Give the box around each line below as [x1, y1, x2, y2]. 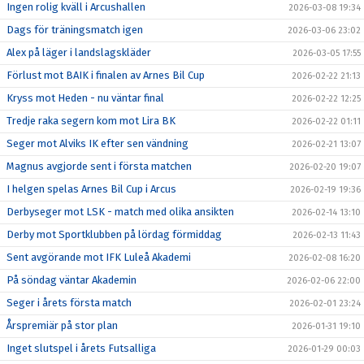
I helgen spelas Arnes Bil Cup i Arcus [6, 183, 176, 195]
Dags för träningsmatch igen [6, 24, 143, 36]
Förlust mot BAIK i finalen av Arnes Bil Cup [6, 69, 205, 81]
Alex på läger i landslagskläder [6, 46, 151, 58]
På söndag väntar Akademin [6, 274, 136, 286]
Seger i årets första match [6, 297, 132, 309]
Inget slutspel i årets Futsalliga [6, 342, 156, 354]
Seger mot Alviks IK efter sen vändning [6, 137, 188, 149]
